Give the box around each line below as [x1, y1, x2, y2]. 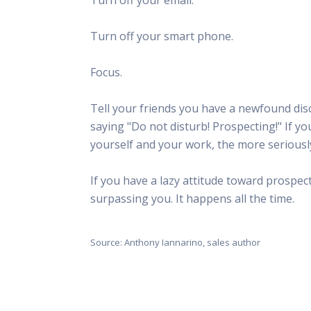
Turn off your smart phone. [90, 28, 233, 44]
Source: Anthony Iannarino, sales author [90, 235, 260, 249]
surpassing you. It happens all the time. [90, 190, 294, 206]
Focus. [90, 64, 122, 80]
